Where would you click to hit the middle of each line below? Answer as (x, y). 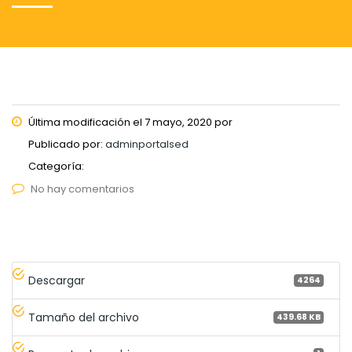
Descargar (57, 280)
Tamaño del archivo (84, 317)
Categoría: (56, 166)
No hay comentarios (82, 189)
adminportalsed (147, 144)
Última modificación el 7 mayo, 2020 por (129, 122)
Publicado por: (67, 144)
